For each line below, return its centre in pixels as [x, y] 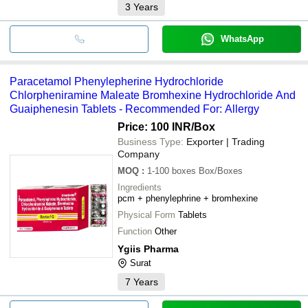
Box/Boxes [221, 170]
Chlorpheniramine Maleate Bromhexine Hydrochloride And [153, 95]
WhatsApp [242, 38]
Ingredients [140, 187]
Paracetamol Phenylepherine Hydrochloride [117, 81]
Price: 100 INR [154, 126]
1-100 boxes [172, 170]
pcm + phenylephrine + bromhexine [188, 198]
